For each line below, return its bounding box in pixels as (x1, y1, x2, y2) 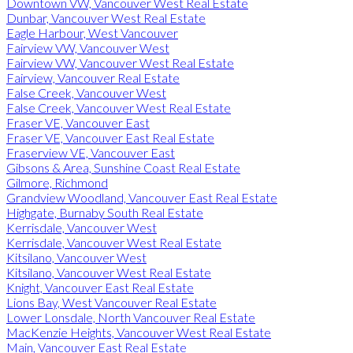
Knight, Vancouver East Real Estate (6, 279, 194, 295)
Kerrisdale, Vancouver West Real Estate (6, 234, 221, 250)
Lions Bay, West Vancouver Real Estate (6, 294, 217, 310)
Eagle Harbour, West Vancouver (6, 24, 178, 40)
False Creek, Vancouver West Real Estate (6, 99, 231, 115)
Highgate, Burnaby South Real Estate (6, 204, 203, 220)
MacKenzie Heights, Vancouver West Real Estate (6, 324, 271, 340)
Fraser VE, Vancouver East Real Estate (6, 129, 214, 145)
